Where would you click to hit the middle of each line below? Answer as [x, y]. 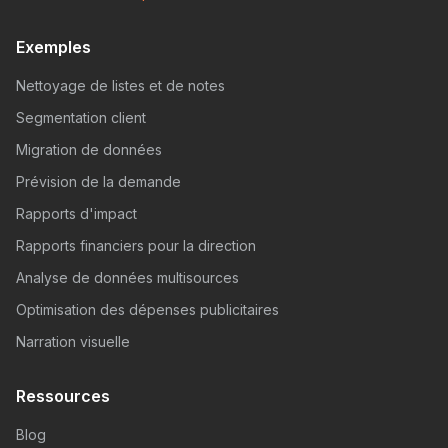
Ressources [63, 395]
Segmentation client [81, 117]
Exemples [53, 46]
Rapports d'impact [76, 213]
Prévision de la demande [98, 181]
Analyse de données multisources [127, 277]
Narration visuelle [73, 341]
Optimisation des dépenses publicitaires [147, 309]
